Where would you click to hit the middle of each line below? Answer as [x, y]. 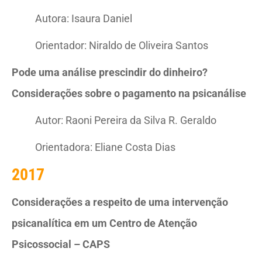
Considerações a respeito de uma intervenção [120, 202]
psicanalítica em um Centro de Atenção [104, 223]
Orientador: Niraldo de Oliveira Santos [122, 45]
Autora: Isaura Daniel [84, 18]
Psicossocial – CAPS [61, 244]
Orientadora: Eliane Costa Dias [105, 147]
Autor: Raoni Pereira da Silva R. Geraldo [126, 120]
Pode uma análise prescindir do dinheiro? [110, 72]
